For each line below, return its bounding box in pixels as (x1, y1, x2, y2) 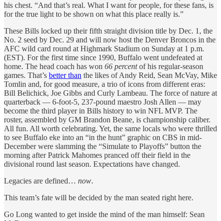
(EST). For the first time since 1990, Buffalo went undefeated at (4, 53, 202, 62)
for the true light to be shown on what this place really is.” (4, 9, 184, 18)
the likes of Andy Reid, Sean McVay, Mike (81, 71, 217, 79)
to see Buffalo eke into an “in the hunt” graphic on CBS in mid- (4, 133, 202, 142)
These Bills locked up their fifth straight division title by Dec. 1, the (4, 26, 213, 35)
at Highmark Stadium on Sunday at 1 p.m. (73, 44, 204, 53)
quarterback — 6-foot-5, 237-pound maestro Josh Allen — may (4, 97, 201, 106)
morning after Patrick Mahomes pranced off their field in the (4, 150, 190, 159)
